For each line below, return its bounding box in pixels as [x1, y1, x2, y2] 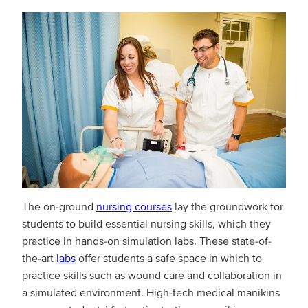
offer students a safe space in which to [76, 252, 262, 266]
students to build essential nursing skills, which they [22, 217, 271, 232]
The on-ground [22, 200, 96, 214]
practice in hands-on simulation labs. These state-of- [22, 234, 272, 249]
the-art [22, 252, 56, 266]
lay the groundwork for [172, 200, 283, 214]
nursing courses [96, 200, 172, 214]
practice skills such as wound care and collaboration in [22, 269, 282, 283]
